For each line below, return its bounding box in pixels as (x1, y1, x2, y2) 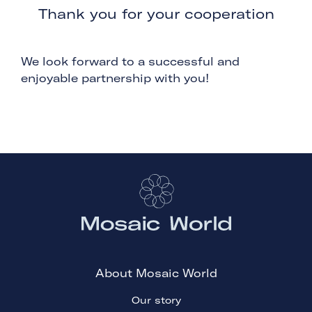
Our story (131, 294, 181, 307)
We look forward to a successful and (21, 54, 240, 69)
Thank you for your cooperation (38, 5, 274, 23)
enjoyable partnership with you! (21, 71, 209, 86)
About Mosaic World (95, 266, 217, 281)
